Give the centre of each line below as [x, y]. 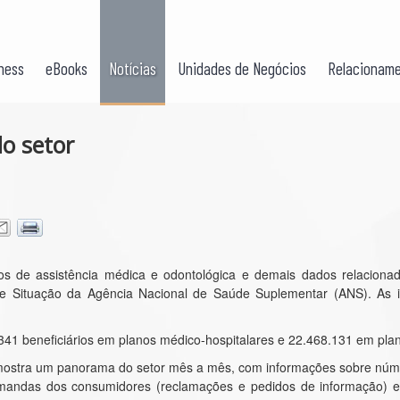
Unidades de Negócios [242, 68]
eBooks [67, 68]
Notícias [133, 68]
